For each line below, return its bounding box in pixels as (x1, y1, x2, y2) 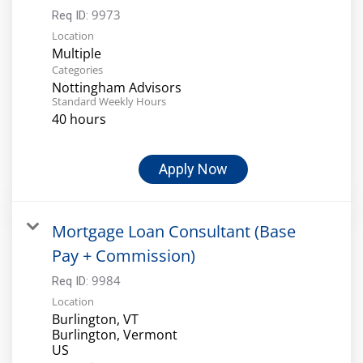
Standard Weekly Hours (52, 93, 166, 109)
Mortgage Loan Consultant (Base (52, 220, 296, 242)
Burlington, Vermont (52, 325, 177, 344)
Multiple (52, 44, 101, 62)
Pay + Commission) (52, 244, 195, 267)
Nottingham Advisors (52, 78, 181, 96)
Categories (52, 62, 103, 77)
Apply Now (159, 160, 228, 177)
